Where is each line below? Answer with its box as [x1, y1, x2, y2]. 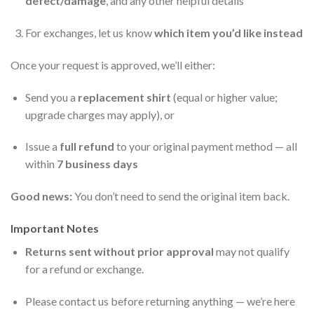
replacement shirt [77, 90, 171, 104]
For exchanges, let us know [25, 25, 154, 39]
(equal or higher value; [170, 90, 278, 104]
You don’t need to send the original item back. [72, 189, 289, 203]
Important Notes [11, 221, 99, 235]
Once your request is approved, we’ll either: [11, 57, 215, 71]
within [25, 157, 57, 171]
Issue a [25, 139, 60, 153]
